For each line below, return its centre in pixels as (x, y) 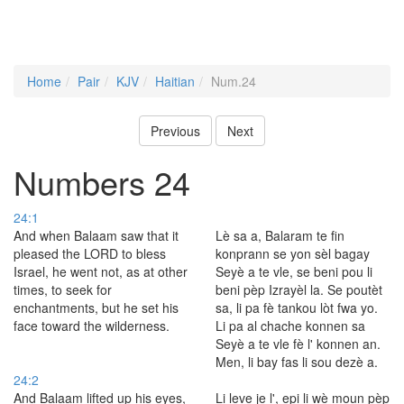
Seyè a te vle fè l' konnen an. (298, 344)
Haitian (175, 81)
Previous (175, 131)
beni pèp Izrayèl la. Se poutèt (299, 289)
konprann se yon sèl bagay (293, 253)
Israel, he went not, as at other (101, 271)
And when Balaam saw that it (96, 235)
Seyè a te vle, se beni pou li (294, 271)
